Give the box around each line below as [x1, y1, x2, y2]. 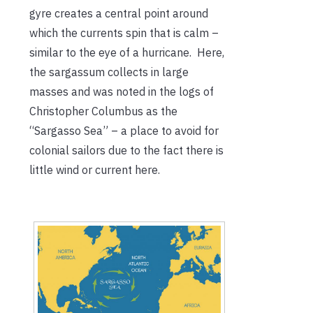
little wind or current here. [29, 162, 160, 177]
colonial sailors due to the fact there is [29, 143, 224, 157]
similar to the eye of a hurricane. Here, [29, 45, 224, 59]
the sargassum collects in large [29, 64, 189, 79]
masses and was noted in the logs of [29, 84, 214, 99]
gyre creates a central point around [29, 6, 208, 20]
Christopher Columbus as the [29, 103, 177, 118]
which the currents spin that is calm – [29, 25, 219, 40]
